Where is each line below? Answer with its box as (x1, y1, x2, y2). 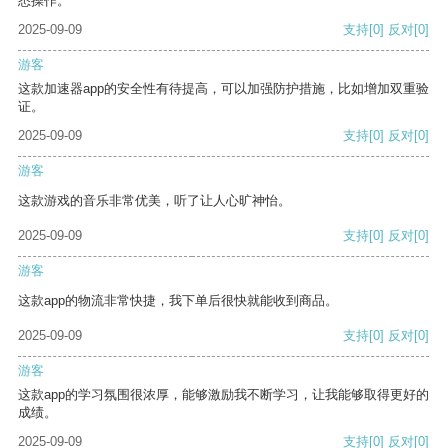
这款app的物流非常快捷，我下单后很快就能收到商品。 (18, 293, 338, 309)
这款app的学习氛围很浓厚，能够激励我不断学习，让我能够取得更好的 (18, 387, 429, 403)
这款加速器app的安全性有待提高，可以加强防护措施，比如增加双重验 (18, 81, 429, 97)
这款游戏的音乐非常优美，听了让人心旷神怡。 (18, 193, 291, 209)
